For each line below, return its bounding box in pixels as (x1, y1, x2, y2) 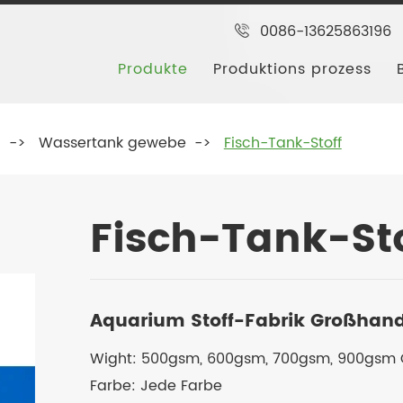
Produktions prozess (213, 58, 372, 81)
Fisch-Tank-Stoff (223, 131, 342, 155)
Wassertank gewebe (38, 131, 186, 155)
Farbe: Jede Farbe (90, 374, 223, 398)
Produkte (118, 58, 189, 81)
